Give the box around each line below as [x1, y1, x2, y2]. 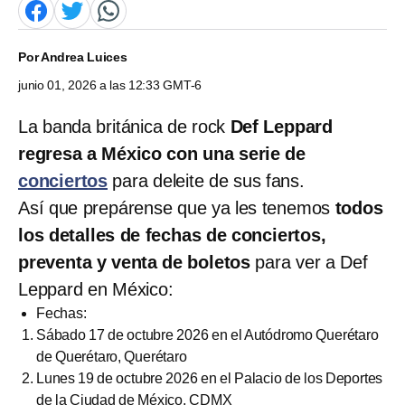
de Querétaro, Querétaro [36, 348, 187, 364]
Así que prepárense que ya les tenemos [18, 197, 331, 218]
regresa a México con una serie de [18, 143, 306, 164]
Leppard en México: [18, 278, 174, 299]
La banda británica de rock [18, 116, 226, 137]
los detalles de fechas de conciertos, [18, 224, 326, 245]
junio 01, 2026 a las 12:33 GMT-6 [18, 77, 202, 92]
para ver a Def [250, 251, 368, 272]
